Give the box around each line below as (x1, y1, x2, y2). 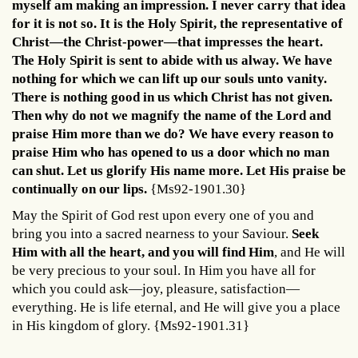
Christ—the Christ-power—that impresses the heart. (12, 34, 323, 50)
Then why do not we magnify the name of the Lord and (12, 108, 331, 124)
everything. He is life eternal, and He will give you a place (12, 300, 340, 316)
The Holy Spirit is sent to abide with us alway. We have (12, 53, 332, 69)
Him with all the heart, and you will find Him (12, 245, 274, 261)
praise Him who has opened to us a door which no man (12, 145, 329, 161)
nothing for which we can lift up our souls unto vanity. (12, 71, 327, 87)
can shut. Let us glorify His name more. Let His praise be (12, 163, 346, 179)
